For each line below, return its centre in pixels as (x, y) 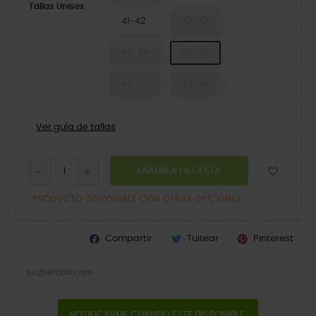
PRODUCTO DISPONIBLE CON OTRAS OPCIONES (137, 199)
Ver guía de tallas (76, 127)
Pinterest (273, 239)
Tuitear (203, 239)
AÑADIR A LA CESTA (178, 171)
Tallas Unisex (56, 6)
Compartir (129, 239)
